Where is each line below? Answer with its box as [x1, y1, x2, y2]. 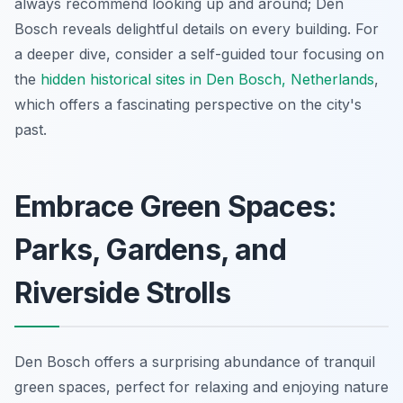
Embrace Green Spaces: [14, 188, 337, 224]
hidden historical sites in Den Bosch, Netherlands [40, 69, 374, 88]
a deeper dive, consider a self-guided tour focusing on [14, 44, 384, 63]
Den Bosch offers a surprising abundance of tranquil [14, 352, 375, 371]
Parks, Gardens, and [14, 231, 286, 267]
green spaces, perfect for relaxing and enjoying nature [14, 377, 389, 396]
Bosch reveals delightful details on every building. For [14, 19, 379, 38]
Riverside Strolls [14, 274, 231, 310]
